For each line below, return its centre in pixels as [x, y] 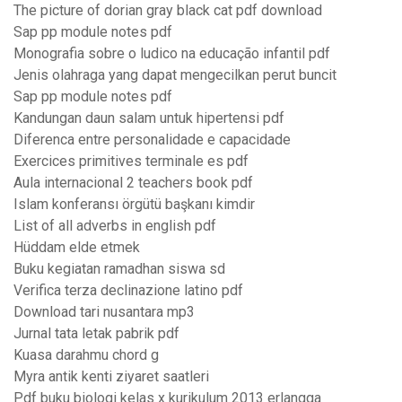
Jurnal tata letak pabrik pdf [96, 334]
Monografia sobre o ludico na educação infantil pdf [172, 54]
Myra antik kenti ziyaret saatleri [111, 377]
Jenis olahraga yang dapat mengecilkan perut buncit [175, 75]
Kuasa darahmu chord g [86, 355]
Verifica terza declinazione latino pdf [128, 291]
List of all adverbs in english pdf [115, 226]
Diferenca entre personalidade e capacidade [152, 140]
